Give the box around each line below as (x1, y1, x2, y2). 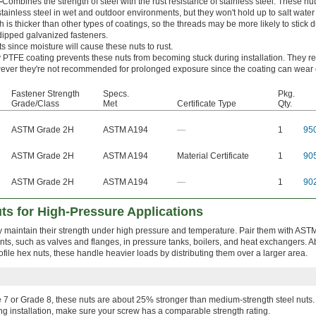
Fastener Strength (11, 89, 80, 99)
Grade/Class (11, 99, 59, 109)
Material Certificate (177, 151, 249, 162)
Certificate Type (177, 99, 236, 109)
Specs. (103, 89, 129, 99)
